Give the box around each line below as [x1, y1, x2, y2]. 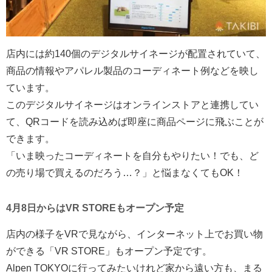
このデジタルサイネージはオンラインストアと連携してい [6, 99, 259, 110]
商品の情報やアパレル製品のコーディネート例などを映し [6, 65, 259, 76]
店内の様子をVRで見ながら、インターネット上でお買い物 [6, 228, 263, 239]
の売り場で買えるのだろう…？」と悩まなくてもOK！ [6, 167, 243, 178]
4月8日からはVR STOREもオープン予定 [6, 202, 184, 213]
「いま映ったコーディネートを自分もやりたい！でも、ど [6, 150, 259, 161]
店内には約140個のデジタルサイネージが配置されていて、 [6, 48, 265, 59]
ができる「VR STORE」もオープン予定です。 [6, 245, 212, 256]
